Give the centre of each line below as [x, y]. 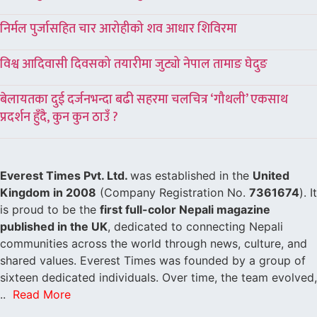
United [271, 175]
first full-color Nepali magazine [185, 209]
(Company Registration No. [173, 192]
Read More [42, 294]
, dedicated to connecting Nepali [195, 226]
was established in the [191, 175]
